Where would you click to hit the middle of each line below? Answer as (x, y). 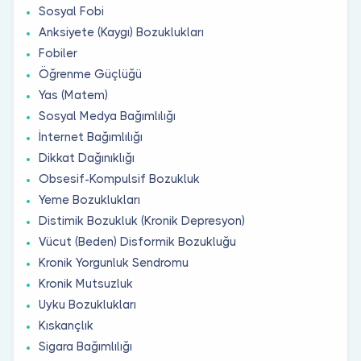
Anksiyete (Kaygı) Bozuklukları (121, 32)
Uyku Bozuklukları (87, 304)
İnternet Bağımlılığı (91, 137)
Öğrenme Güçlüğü (90, 74)
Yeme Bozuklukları (89, 199)
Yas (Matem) (73, 95)
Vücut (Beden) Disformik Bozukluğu (137, 241)
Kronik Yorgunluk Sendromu (114, 262)
